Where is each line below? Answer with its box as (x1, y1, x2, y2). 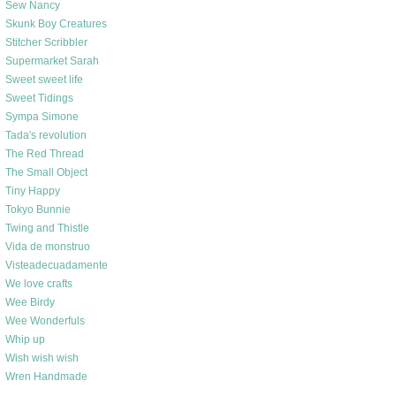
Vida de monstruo (5, 240, 90, 253)
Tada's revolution (5, 129, 87, 141)
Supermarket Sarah (5, 55, 99, 67)
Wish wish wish (5, 352, 79, 364)
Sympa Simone (5, 110, 79, 123)
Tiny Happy (5, 185, 60, 197)
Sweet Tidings (5, 92, 73, 104)
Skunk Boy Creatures (5, 18, 107, 30)
